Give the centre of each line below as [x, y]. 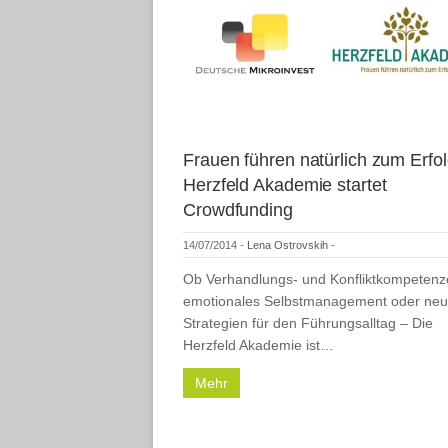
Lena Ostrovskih [287, 244]
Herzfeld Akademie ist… [258, 344]
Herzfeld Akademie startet [285, 184]
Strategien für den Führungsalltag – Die [308, 322]
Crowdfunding [238, 209]
